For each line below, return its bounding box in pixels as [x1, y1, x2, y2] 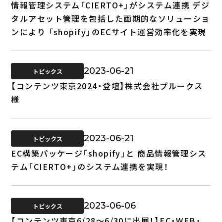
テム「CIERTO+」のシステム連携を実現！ [11, 160, 169, 172]
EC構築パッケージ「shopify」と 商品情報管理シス [11, 147, 207, 159]
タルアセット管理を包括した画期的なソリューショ [11, 12, 210, 24]
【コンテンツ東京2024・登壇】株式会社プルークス [11, 79, 203, 92]
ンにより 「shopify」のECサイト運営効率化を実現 [11, 25, 207, 38]
